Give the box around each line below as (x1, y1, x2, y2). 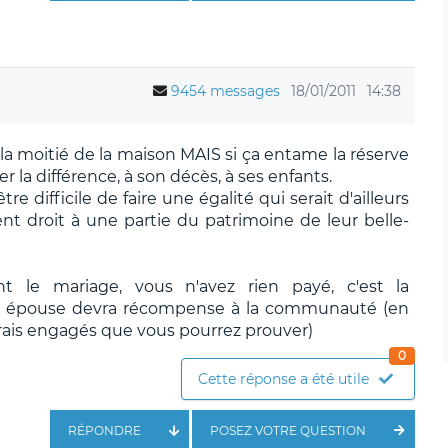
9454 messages (171, 81, 281, 100)
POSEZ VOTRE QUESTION (210, 422, 367, 438)
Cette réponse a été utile (198, 369, 370, 388)
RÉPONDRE (67, 422, 141, 438)
